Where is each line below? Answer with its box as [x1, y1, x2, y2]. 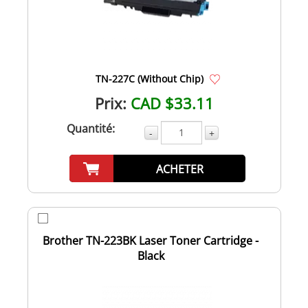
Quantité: [66, 120, 115, 136]
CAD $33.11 [130, 92, 214, 113]
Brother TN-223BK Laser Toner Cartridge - [43, 232, 258, 248]
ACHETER [155, 161, 203, 177]
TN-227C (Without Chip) [95, 71, 203, 85]
